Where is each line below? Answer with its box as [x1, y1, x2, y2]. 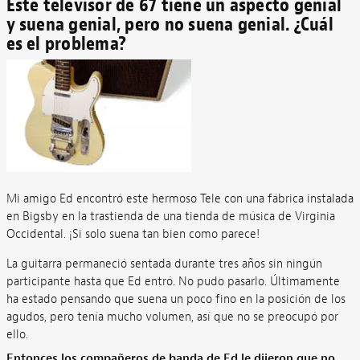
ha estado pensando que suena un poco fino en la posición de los [6, 292, 346, 307]
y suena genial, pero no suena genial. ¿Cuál [6, 11, 333, 36]
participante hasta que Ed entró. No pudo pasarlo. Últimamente [6, 274, 340, 289]
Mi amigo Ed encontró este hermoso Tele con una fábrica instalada [6, 191, 354, 207]
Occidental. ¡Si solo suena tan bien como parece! [6, 227, 260, 242]
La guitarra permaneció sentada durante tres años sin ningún [6, 256, 322, 272]
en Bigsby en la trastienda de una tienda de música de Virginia [6, 209, 335, 224]
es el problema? [6, 31, 127, 55]
